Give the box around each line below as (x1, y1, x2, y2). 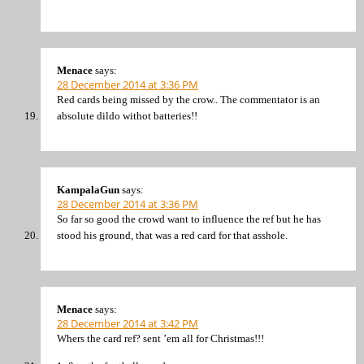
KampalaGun (57, 183, 119, 196)
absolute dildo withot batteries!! (57, 109, 197, 122)
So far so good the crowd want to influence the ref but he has (57, 212, 321, 225)
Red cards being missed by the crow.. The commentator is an (57, 93, 320, 106)
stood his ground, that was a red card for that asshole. (57, 228, 288, 241)
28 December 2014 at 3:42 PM (57, 316, 198, 331)
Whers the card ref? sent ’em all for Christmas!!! (57, 332, 264, 345)
